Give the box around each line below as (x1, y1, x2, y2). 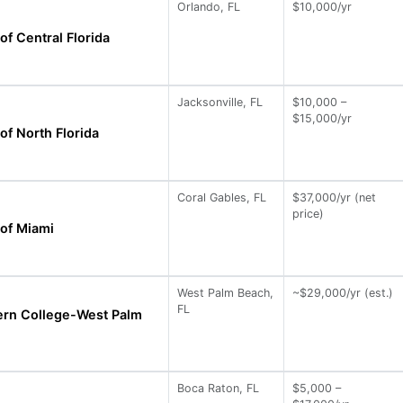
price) (292, 206, 325, 220)
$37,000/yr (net (292, 190, 377, 204)
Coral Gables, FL (177, 190, 267, 204)
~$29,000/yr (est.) (292, 285, 394, 300)
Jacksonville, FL (177, 94, 264, 109)
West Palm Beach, (177, 285, 274, 300)
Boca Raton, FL (177, 381, 260, 395)
